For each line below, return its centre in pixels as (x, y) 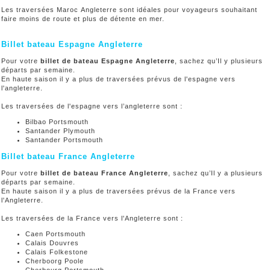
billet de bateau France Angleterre (104, 173)
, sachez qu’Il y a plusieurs (215, 173)
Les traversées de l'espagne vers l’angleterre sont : (92, 106)
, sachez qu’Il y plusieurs (219, 61)
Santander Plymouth (60, 130)
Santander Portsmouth (64, 140)
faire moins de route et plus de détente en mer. (83, 18)
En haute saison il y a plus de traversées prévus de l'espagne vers (118, 79)
